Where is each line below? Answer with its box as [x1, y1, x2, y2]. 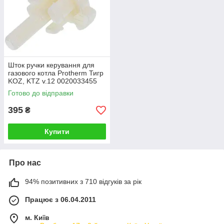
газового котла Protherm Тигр [8, 69, 103, 77]
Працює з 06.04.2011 [25, 195, 96, 203]
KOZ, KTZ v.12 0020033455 [8, 77, 97, 85]
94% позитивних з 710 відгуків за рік [25, 177, 141, 185]
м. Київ [25, 213, 49, 221]
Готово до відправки [8, 89, 73, 97]
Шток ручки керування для [8, 61, 94, 69]
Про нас [9, 158, 41, 167]
